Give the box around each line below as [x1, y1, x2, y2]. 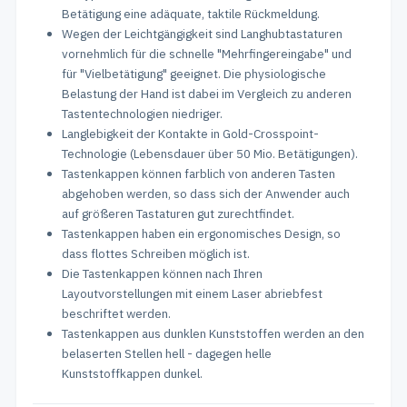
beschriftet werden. [62, 305, 171, 322]
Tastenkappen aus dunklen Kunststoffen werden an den [62, 325, 364, 342]
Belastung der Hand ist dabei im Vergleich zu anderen [62, 85, 352, 102]
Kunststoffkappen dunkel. [62, 365, 203, 382]
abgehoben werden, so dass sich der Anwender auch [62, 185, 350, 202]
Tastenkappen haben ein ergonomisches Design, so [62, 225, 341, 242]
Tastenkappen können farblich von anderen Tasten [62, 165, 335, 182]
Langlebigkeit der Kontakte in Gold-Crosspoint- [62, 125, 319, 142]
